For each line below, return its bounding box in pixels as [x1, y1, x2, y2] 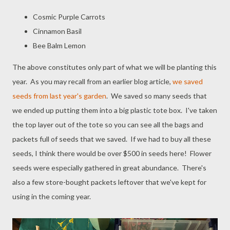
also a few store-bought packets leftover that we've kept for [12, 178, 206, 186]
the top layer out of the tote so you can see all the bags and [12, 120, 203, 129]
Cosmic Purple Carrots [33, 12, 105, 21]
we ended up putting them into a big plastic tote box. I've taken [12, 106, 217, 114]
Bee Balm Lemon [33, 41, 86, 50]
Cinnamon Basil [33, 27, 82, 35]
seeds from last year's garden [12, 91, 106, 100]
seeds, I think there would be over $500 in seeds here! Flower [12, 149, 212, 158]
